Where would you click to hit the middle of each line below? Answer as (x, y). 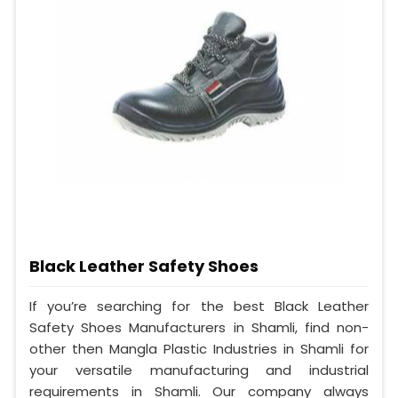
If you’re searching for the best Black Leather (199, 306)
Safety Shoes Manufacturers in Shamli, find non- (199, 328)
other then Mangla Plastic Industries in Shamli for (199, 349)
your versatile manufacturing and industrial (199, 370)
